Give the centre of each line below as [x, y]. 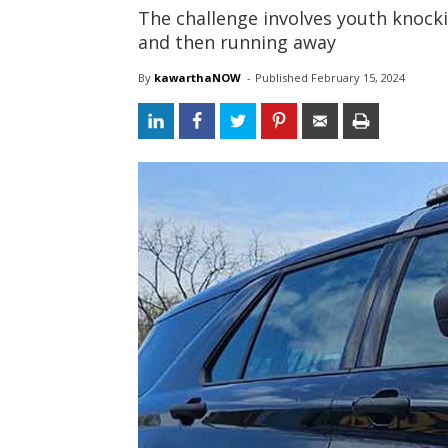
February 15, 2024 [358, 77]
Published [283, 77]
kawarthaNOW [197, 77]
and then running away [237, 42]
